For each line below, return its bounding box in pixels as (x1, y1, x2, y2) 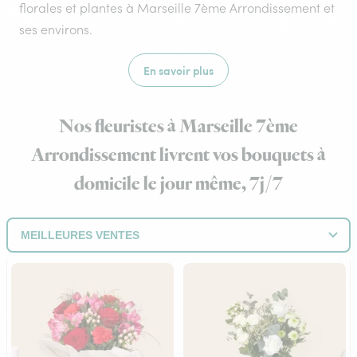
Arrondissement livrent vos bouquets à (31, 143, 326, 168)
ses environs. (19, 22, 92, 37)
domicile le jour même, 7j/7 (74, 171, 283, 197)
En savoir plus (143, 62, 214, 78)
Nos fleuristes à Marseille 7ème (59, 114, 298, 139)
